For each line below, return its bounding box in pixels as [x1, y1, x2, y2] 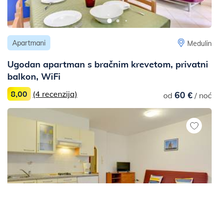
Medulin [187, 39, 212, 48]
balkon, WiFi [7, 70, 61, 83]
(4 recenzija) [33, 88, 77, 99]
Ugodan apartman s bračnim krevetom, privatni [7, 58, 208, 70]
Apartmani [12, 38, 45, 48]
